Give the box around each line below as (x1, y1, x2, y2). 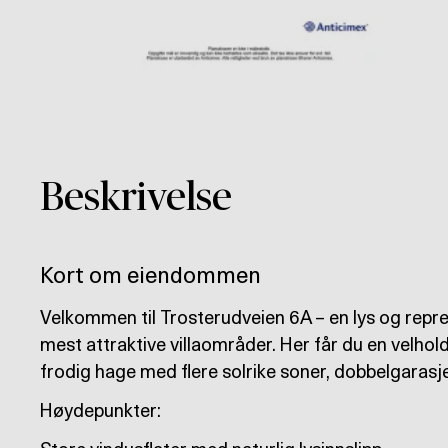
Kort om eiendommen (40, 265, 261, 287)
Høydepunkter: (40, 403, 161, 421)
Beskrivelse (40, 178, 232, 218)
